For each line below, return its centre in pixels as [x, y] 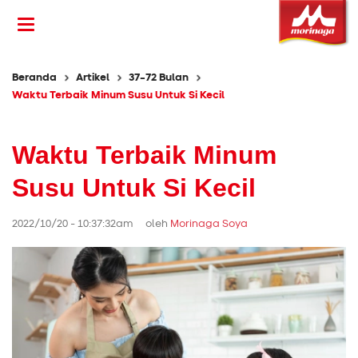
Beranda [34, 78]
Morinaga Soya [209, 224]
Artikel [93, 78]
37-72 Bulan [159, 78]
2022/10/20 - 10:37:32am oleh [91, 224]
